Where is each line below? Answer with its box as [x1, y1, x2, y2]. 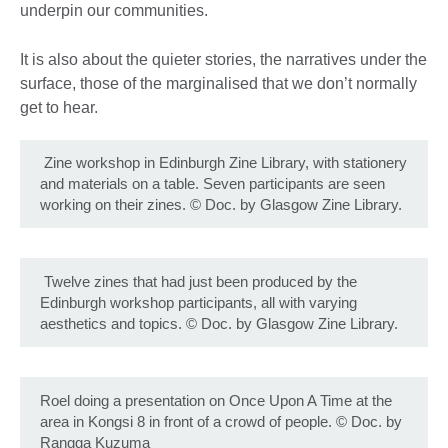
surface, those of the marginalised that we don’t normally [20, 74, 417, 92]
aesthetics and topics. [40, 315, 182, 333]
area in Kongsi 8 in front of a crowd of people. [40, 412, 336, 430]
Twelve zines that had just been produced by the [40, 273, 357, 291]
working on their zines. [40, 196, 186, 214]
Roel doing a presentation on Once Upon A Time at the [40, 391, 392, 409]
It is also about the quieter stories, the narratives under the [20, 50, 427, 68]
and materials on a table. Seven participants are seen [40, 175, 385, 193]
